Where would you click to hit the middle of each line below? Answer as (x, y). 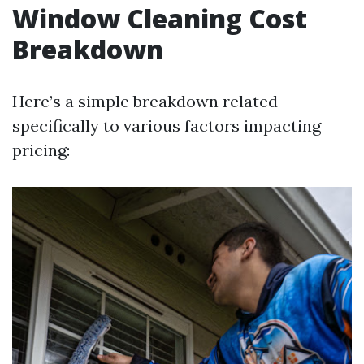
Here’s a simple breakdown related (145, 101)
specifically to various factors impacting (167, 126)
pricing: (41, 150)
